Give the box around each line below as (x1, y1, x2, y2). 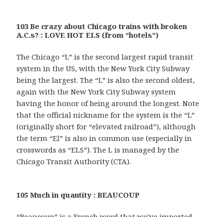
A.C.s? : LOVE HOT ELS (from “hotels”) (16, 30, 159, 40)
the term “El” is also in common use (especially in (16, 133, 192, 143)
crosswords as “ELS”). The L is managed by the (16, 144, 180, 155)
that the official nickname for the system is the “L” (16, 109, 195, 120)
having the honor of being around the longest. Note (16, 98, 200, 108)
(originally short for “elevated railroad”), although (16, 121, 196, 131)
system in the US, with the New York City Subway (16, 63, 190, 73)
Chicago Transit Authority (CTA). (16, 156, 131, 166)
